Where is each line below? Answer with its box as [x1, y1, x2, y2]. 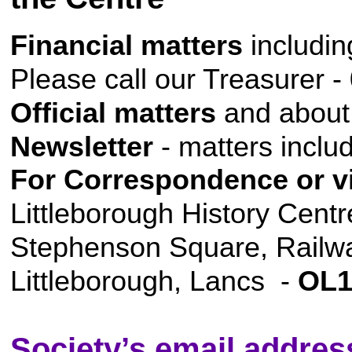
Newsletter [10, 130, 153, 163]
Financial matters [10, 29, 243, 61]
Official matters [10, 97, 216, 129]
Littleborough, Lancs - [10, 265, 298, 297]
